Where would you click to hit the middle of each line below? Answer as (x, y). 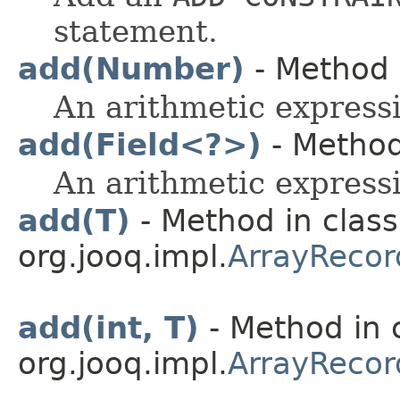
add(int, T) (108, 327)
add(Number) (131, 68)
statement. (136, 31)
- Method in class (264, 220)
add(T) (74, 220)
